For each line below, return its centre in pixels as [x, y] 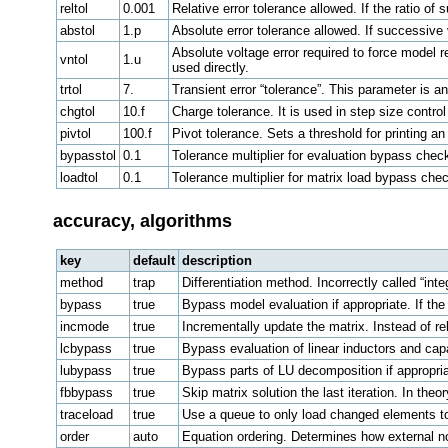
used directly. [210, 67]
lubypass [85, 371]
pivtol [75, 133]
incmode [84, 327]
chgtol [77, 111]
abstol [77, 30]
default [153, 261]
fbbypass [86, 393]
